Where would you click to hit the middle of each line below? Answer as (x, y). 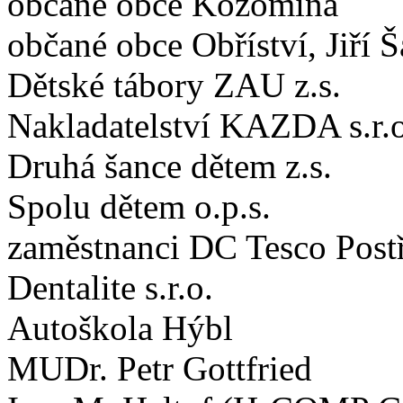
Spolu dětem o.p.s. (139, 207)
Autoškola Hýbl (120, 328)
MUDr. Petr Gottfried (160, 369)
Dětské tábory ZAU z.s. (174, 85)
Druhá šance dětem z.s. (170, 166)
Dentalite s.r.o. (110, 288)
